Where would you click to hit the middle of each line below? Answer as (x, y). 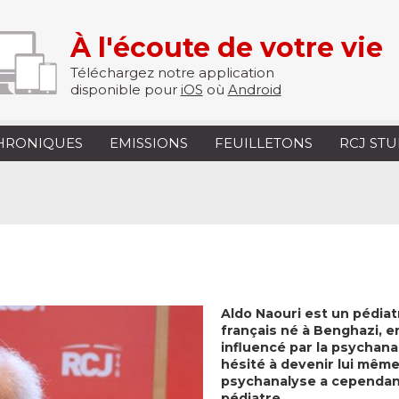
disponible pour (125, 90)
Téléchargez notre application (172, 73)
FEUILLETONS (264, 143)
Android (254, 90)
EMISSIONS (149, 143)
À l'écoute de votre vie (226, 48)
